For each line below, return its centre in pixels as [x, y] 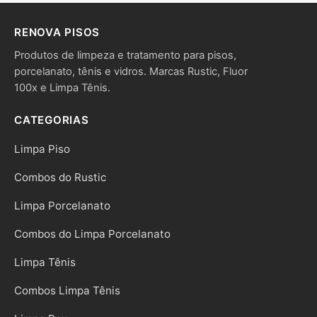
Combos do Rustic [60, 178]
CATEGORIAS [52, 120]
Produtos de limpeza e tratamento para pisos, [125, 56]
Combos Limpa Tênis [67, 291]
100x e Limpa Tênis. [62, 88]
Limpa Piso [42, 149]
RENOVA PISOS [57, 33]
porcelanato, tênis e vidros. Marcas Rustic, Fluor [131, 72]
